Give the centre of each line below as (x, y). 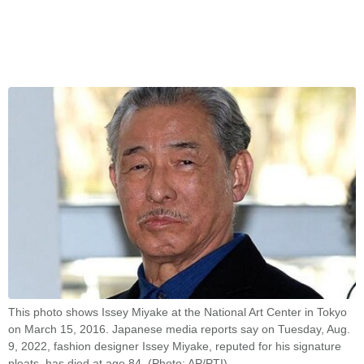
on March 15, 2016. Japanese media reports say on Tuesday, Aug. (179, 329)
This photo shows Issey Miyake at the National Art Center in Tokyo (178, 312)
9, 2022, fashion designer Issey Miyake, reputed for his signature (175, 347)
